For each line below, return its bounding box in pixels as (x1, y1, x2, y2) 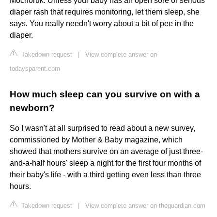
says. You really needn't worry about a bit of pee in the (10, 19, 194, 28)
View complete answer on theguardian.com (85, 202, 205, 210)
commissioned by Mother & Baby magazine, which (10, 136, 183, 144)
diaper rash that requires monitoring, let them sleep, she (10, 8, 200, 16)
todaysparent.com (10, 65, 60, 73)
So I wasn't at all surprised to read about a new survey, (10, 124, 195, 133)
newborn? (10, 103, 55, 113)
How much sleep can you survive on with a (10, 89, 200, 100)
